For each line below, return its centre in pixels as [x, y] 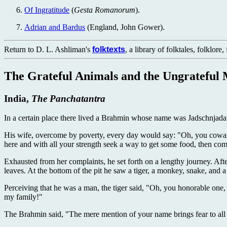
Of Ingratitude [47, 10]
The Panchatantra [68, 98]
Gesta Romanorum [105, 10]
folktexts [109, 49]
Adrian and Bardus [55, 27]
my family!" [23, 197]
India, [18, 98]
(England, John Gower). [125, 27]
